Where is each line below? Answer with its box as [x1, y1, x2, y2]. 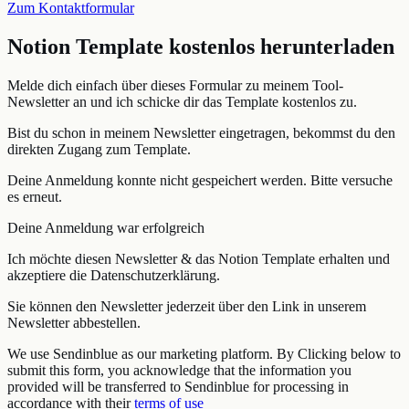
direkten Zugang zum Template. [7, 142, 191, 157]
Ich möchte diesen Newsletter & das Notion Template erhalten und [7, 251, 390, 267]
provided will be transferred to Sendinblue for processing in [7, 379, 349, 394]
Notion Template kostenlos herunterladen [7, 35, 394, 59]
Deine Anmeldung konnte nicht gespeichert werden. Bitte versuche [7, 173, 393, 188]
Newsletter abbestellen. [7, 315, 141, 330]
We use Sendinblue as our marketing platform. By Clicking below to [7, 346, 401, 362]
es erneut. [7, 189, 62, 204]
